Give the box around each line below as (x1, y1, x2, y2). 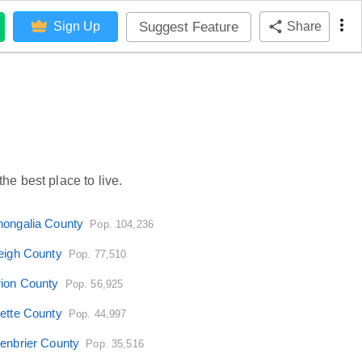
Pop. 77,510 (68, 247, 127, 260)
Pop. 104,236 (90, 217, 154, 230)
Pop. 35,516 (86, 337, 144, 350)
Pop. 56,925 (65, 277, 124, 290)
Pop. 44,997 (68, 307, 127, 320)
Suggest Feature (139, 19, 238, 35)
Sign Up (53, 19, 100, 33)
